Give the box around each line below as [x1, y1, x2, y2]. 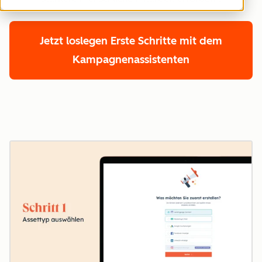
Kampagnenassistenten [73, 53, 189, 66]
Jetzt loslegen [40, 35, 111, 47]
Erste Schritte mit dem [111, 35, 222, 47]
